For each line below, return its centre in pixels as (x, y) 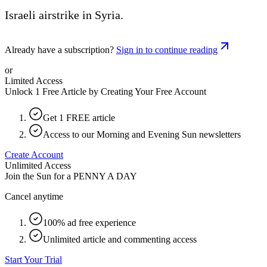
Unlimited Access (38, 165)
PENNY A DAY (105, 176)
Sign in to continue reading (167, 49)
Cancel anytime (34, 196)
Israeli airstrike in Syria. (64, 15)
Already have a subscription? (59, 49)
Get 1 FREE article (79, 117)
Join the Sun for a (38, 176)
